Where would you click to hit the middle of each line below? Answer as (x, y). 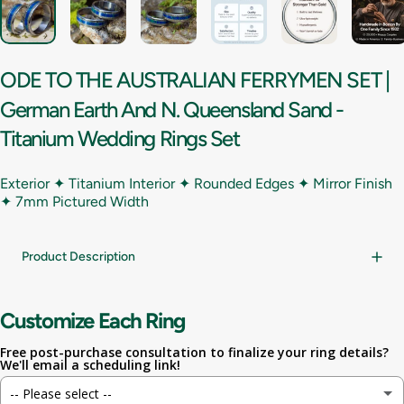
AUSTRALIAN (176, 80)
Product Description (78, 257)
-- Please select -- (61, 393)
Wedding (116, 139)
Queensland (234, 109)
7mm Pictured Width (82, 202)
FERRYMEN (291, 80)
